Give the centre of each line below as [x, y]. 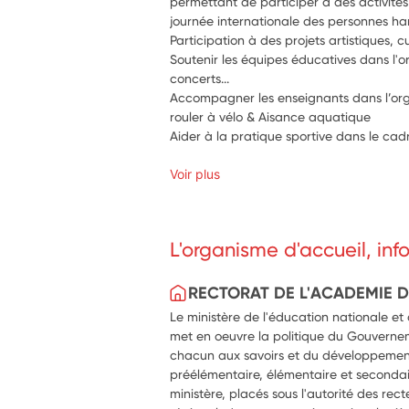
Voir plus [195, 174]
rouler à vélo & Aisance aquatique [271, 116]
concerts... [200, 78]
